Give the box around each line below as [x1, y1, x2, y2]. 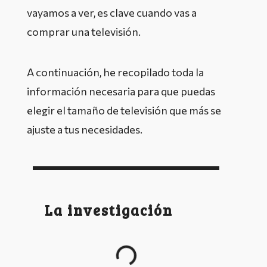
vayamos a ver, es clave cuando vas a [27, 6, 197, 19]
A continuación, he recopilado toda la [27, 66, 204, 79]
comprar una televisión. [27, 25, 141, 38]
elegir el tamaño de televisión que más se [27, 104, 221, 117]
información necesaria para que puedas [27, 85, 215, 98]
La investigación [45, 200, 173, 220]
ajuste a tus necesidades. [27, 123, 142, 136]
